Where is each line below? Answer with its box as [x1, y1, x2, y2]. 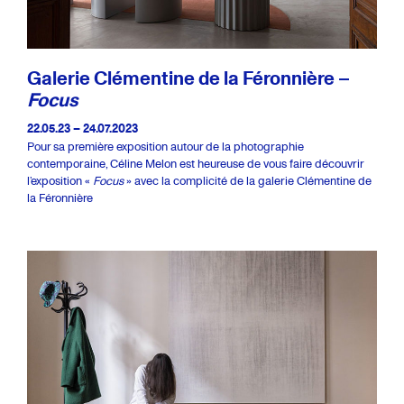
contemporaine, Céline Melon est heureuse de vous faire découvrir [27, 155, 363, 171]
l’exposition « [27, 172, 93, 188]
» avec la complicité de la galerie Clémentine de [124, 172, 372, 188]
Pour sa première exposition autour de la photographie [27, 138, 304, 154]
